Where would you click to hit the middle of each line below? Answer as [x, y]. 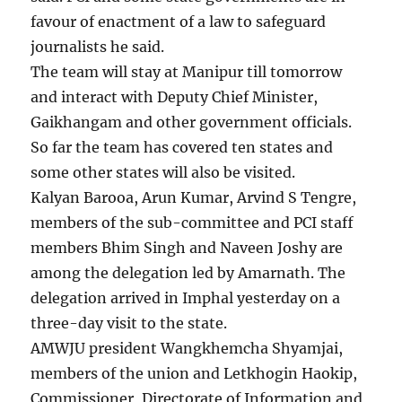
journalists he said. [98, 47]
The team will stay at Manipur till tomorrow [187, 72]
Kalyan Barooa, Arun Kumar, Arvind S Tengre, [194, 198]
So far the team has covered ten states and [182, 148]
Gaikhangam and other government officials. [192, 122]
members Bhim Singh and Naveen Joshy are [187, 248]
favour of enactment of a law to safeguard [179, 22]
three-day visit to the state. [129, 323]
